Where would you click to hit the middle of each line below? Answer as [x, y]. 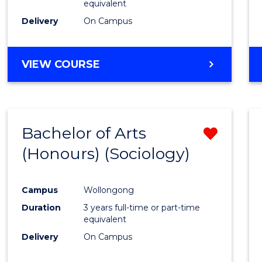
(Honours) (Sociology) [106, 153]
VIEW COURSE [61, 64]
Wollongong [109, 190]
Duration [42, 207]
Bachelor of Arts [84, 133]
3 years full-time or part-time [142, 207]
